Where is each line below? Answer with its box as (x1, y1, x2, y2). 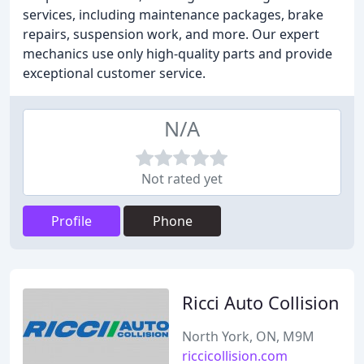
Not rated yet (141, 170, 223, 188)
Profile (51, 212, 92, 230)
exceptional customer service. (23, 64, 206, 82)
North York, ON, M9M (182, 327, 314, 345)
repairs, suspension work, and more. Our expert (23, 25, 319, 43)
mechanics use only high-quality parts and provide (23, 45, 332, 63)
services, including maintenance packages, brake (23, 6, 323, 24)
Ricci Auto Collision (182, 291, 339, 314)
